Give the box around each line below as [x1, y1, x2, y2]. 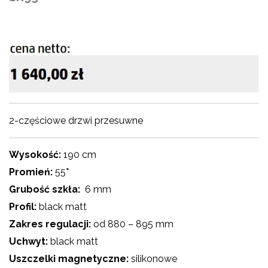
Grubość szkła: [9, 184, 83, 196]
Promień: [9, 166, 55, 178]
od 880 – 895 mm [93, 218, 173, 230]
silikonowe [129, 253, 177, 265]
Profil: [9, 201, 36, 213]
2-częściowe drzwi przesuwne [9, 114, 143, 126]
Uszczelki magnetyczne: [9, 253, 129, 265]
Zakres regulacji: [9, 218, 93, 230]
